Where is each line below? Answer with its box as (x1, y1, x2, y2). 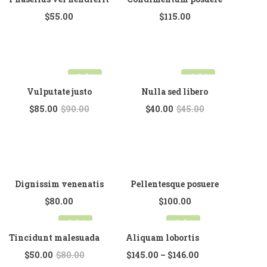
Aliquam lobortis (126, 232, 199, 243)
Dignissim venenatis (14, 178, 104, 190)
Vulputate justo (26, 86, 92, 97)
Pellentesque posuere (131, 178, 219, 190)
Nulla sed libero (141, 86, 208, 97)
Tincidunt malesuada (9, 232, 100, 243)
